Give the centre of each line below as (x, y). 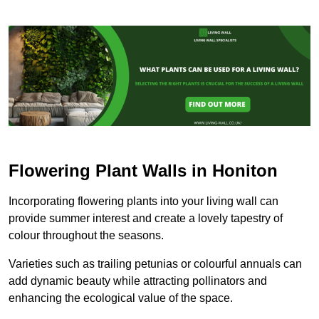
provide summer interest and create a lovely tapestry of (146, 218)
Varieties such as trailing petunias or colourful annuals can (155, 263)
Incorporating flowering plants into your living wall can (143, 201)
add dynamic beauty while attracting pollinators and (138, 281)
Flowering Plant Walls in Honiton (143, 170)
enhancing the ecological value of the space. (121, 298)
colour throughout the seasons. (86, 235)
